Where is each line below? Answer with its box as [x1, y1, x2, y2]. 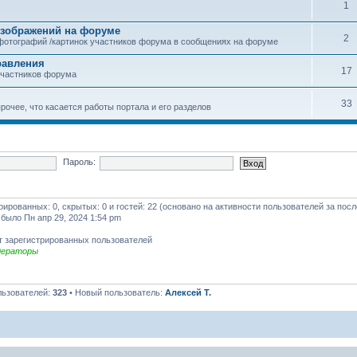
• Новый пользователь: [67, 287, 165, 297]
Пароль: [62, 157, 96, 167]
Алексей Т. [165, 287, 211, 297]
